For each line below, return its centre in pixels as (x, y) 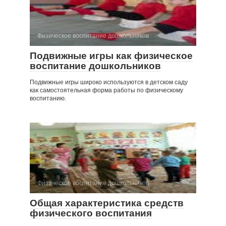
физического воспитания (91, 213)
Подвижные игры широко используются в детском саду (109, 82)
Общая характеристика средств (107, 203)
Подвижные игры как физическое (111, 55)
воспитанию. (48, 98)
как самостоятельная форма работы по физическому (106, 90)
